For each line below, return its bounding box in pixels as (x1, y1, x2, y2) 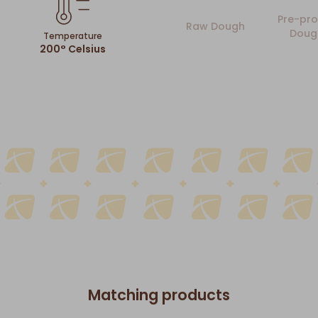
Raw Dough (185, 19, 245, 34)
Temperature (43, 30, 102, 43)
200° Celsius (39, 42, 106, 57)
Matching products (88, 284, 230, 305)
